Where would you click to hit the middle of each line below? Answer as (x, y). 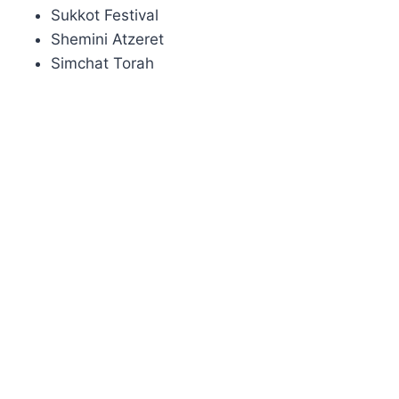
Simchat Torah (103, 63)
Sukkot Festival (105, 15)
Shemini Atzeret (108, 39)
